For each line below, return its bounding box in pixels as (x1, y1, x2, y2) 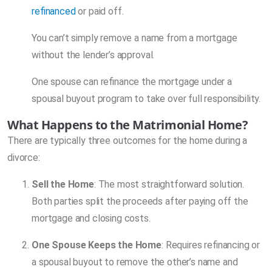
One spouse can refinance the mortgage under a (32, 75, 232, 87)
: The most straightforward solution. (93, 178, 245, 190)
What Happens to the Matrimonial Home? (7, 116, 248, 133)
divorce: (7, 151, 40, 163)
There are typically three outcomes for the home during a (7, 134, 248, 146)
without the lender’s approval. (32, 49, 155, 61)
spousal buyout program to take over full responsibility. (32, 92, 261, 104)
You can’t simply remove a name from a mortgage (32, 32, 237, 44)
